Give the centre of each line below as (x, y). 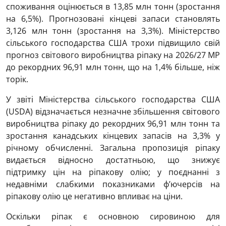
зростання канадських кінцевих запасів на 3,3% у (113, 135)
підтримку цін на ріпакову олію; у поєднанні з (113, 172)
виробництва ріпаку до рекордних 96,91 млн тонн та (113, 123)
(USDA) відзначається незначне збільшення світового (113, 111)
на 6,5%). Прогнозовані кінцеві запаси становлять (113, 18)
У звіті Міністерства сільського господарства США (113, 99)
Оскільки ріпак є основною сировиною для (113, 216)
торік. (17, 79)
